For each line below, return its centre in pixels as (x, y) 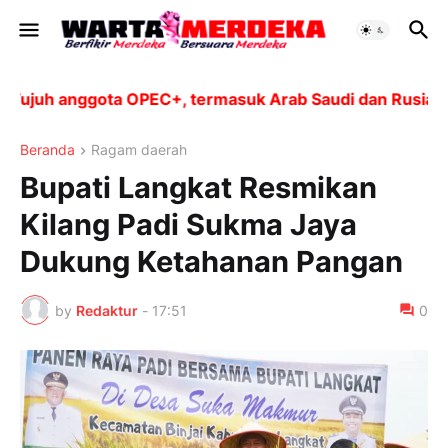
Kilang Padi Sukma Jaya (188, 225)
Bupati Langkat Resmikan (198, 188)
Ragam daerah (139, 149)
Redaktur (107, 310)
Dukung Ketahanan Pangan (211, 262)
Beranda (47, 149)
